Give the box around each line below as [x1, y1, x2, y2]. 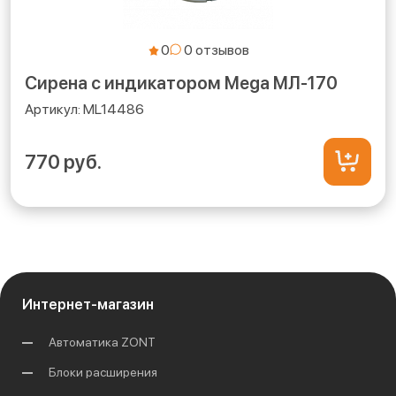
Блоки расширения [49, 364, 157, 379]
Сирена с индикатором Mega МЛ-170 [25, 72, 338, 94]
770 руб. [25, 149, 102, 173]
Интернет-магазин [22, 295, 154, 313]
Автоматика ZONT [49, 334, 156, 349]
